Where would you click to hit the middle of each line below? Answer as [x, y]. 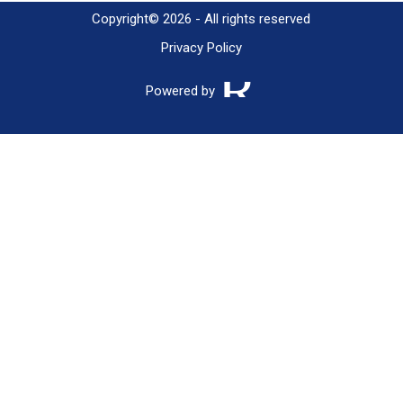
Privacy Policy [201, 48]
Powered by [180, 91]
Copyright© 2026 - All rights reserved [201, 19]
